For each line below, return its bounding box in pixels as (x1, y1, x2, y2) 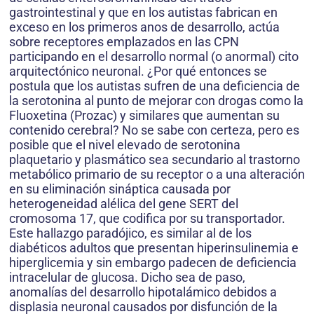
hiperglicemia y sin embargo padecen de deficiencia (9, 255, 296, 271)
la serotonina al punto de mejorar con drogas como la (9, 93, 303, 109)
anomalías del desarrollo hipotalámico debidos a (9, 285, 277, 300)
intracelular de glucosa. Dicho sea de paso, (9, 270, 245, 285)
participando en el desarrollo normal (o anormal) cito (9, 49, 299, 64)
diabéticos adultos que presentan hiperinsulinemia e (9, 240, 299, 256)
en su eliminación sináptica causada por (9, 182, 231, 197)
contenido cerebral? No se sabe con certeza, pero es (9, 123, 299, 138)
